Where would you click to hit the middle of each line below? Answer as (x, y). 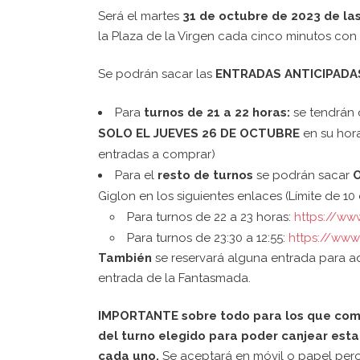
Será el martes (140, 16)
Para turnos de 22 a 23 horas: (211, 217)
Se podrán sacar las (157, 74)
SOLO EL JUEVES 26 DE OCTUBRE (199, 133)
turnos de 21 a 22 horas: (217, 112)
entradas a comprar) (157, 154)
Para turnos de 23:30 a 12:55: (208, 238)
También (125, 258)
